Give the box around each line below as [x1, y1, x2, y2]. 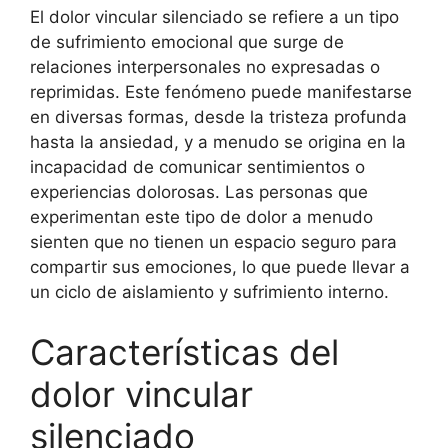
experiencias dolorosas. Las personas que [30, 182, 368, 202]
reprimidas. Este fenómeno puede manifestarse [30, 82, 412, 102]
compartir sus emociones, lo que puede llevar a [30, 257, 410, 277]
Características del [30, 330, 339, 373]
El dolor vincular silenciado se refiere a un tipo [30, 7, 399, 27]
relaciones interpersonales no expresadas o [30, 57, 380, 77]
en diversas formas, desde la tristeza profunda [30, 107, 407, 127]
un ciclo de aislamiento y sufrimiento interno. [30, 282, 389, 302]
